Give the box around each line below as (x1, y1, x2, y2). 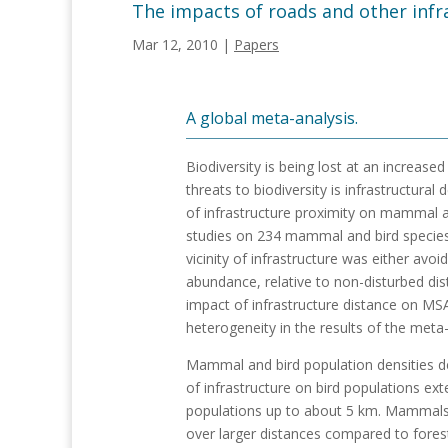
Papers (234, 35, 279, 54)
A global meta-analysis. (186, 107, 358, 130)
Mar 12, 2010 (132, 35, 218, 54)
